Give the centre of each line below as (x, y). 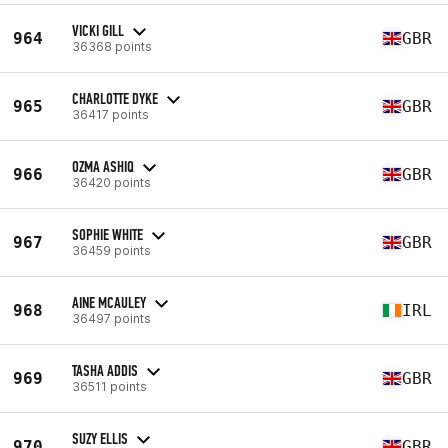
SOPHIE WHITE (107, 234)
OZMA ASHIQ (103, 166)
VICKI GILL (98, 30)
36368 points (112, 46)
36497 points (111, 318)
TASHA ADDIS (105, 370)
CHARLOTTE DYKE (115, 98)
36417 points (110, 114)
